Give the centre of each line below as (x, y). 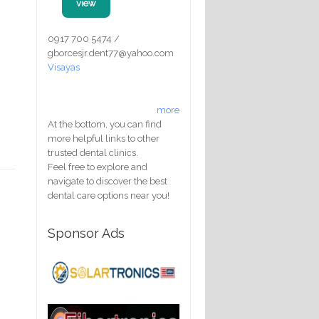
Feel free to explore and (98, 167)
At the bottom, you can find (105, 125)
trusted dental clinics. (93, 153)
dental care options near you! (109, 196)
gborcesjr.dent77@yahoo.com (111, 53)
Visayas (64, 68)
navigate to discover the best (108, 182)
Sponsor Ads (86, 234)
